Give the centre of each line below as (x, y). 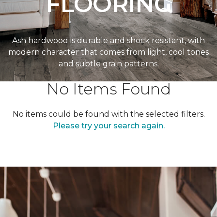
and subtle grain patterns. (108, 64)
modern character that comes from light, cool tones (108, 52)
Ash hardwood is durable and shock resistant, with (108, 40)
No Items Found (108, 89)
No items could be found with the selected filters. (108, 114)
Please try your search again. (108, 126)
